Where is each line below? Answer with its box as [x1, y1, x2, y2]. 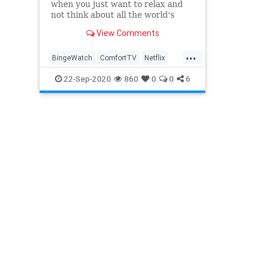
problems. [50, 20, 92, 30]
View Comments [94, 27, 159, 38]
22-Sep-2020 [62, 73, 111, 84]
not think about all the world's [50, 9, 174, 20]
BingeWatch [52, 53, 92, 62]
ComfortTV [100, 53, 137, 62]
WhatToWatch [93, 72, 141, 81]
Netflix [144, 53, 165, 62]
